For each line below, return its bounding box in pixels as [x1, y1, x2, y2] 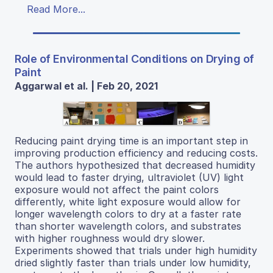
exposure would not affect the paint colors [15, 183, 219, 196]
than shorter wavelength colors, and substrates [15, 220, 241, 233]
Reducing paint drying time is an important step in [15, 135, 248, 147]
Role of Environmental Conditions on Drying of [15, 52, 254, 66]
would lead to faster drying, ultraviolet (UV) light [15, 171, 244, 184]
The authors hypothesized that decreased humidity [15, 159, 255, 172]
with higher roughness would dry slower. [15, 232, 205, 245]
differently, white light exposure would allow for [15, 196, 241, 208]
